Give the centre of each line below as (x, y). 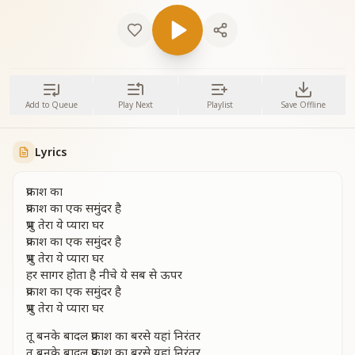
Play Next (135, 105)
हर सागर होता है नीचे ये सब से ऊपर (104, 274)
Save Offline (304, 105)
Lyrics (51, 152)
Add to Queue (51, 105)
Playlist (219, 105)
